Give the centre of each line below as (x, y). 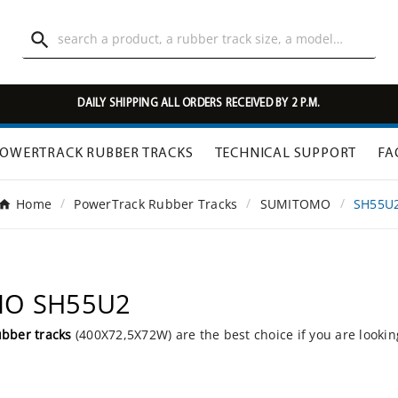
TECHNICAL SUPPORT (286, 154)
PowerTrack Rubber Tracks (156, 204)
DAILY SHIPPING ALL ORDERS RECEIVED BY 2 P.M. (199, 103)
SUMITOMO (295, 204)
